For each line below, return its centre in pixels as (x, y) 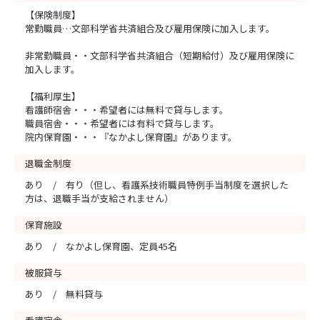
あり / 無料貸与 (64, 294)
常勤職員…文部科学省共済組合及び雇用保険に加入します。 (150, 28)
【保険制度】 (53, 15)
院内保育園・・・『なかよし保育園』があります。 (131, 137)
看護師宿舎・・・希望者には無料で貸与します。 (127, 110)
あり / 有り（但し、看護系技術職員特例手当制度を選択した (157, 185)
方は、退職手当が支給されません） (99, 198)
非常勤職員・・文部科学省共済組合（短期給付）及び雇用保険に (160, 55)
